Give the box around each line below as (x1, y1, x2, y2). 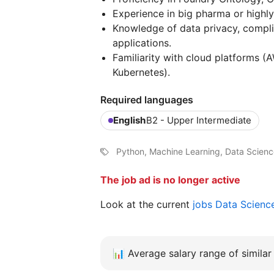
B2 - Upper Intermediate (146, 114, 251, 126)
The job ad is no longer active (100, 174, 240, 186)
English (113, 114, 146, 126)
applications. (113, 37, 171, 49)
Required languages (100, 94, 193, 106)
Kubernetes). (113, 66, 170, 78)
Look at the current (100, 198, 193, 210)
